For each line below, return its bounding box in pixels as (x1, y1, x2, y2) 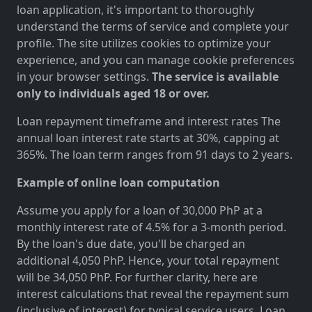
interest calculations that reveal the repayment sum (17, 286, 289, 302)
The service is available (152, 68, 279, 84)
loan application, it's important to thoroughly (17, 1, 254, 17)
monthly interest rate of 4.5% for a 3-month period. (17, 219, 286, 235)
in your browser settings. (17, 68, 152, 84)
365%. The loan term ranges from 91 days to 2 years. (17, 146, 292, 162)
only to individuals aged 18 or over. (17, 85, 210, 101)
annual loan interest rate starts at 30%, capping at (17, 130, 279, 146)
